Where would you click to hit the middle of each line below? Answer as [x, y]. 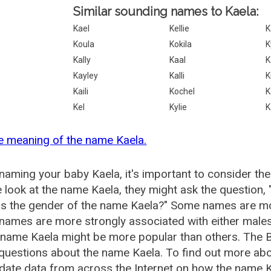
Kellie [180, 28]
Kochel [182, 91]
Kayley [86, 76]
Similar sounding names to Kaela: [166, 11]
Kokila [181, 44]
